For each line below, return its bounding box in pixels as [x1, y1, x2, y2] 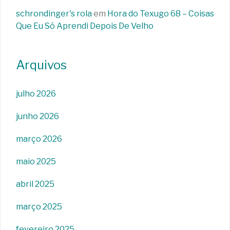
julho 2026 [16, 89, 56, 99]
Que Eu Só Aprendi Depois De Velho [16, 21, 154, 31]
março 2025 [16, 202, 62, 212]
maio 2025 [16, 157, 56, 167]
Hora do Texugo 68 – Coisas [107, 9, 214, 19]
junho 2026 [16, 111, 59, 122]
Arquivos [16, 57, 67, 73]
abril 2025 [16, 179, 54, 189]
